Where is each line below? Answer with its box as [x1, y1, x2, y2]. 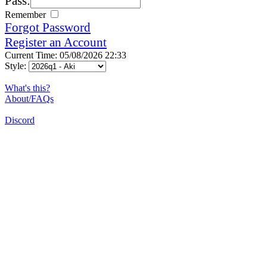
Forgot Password [5, 20, 91, 35]
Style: [5, 60, 29, 71]
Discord [5, 114, 35, 125]
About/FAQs [5, 93, 54, 104]
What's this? [5, 82, 50, 93]
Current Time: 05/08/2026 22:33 [5, 49, 126, 60]
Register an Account [5, 35, 107, 49]
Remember [5, 9, 48, 20]
